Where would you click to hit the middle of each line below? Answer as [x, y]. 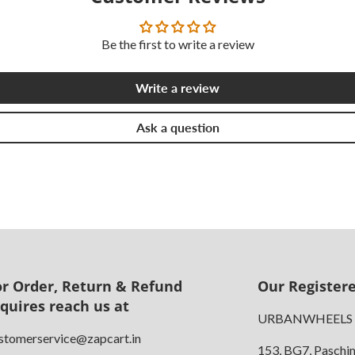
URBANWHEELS [305, 318]
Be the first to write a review [177, 44]
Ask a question [177, 127]
